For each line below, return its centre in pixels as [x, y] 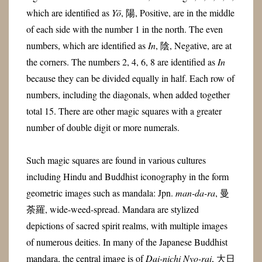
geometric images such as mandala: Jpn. [101, 193]
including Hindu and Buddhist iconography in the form [127, 177]
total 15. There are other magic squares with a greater [124, 111]
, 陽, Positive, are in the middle [177, 12]
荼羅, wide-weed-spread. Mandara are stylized [112, 209]
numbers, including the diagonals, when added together [128, 94]
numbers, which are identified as [87, 45]
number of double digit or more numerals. [103, 127]
